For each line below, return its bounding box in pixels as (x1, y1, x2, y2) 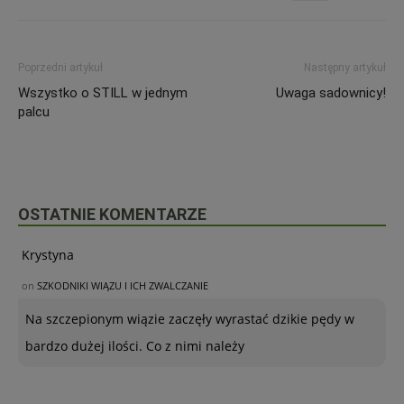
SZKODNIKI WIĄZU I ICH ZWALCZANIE (37, 279, 208, 292)
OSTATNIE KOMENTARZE (18, 205, 207, 224)
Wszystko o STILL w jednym (18, 85, 188, 101)
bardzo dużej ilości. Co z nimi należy (25, 337, 244, 354)
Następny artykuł (304, 61, 386, 74)
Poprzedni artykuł (18, 61, 103, 74)
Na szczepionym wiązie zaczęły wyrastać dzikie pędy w (25, 310, 354, 327)
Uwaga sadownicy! (276, 85, 386, 101)
